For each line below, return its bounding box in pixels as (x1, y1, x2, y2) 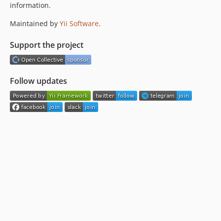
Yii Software (60, 18, 99, 28)
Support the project (10, 39, 83, 50)
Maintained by (10, 18, 60, 28)
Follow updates (10, 75, 67, 86)
